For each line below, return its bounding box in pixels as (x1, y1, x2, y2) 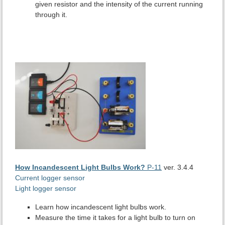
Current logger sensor (15, 174, 85, 182)
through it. (35, 11, 67, 19)
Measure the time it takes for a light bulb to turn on (35, 213, 195, 222)
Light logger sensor (15, 184, 76, 193)
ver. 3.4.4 (164, 163, 193, 172)
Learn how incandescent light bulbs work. (35, 203, 166, 211)
